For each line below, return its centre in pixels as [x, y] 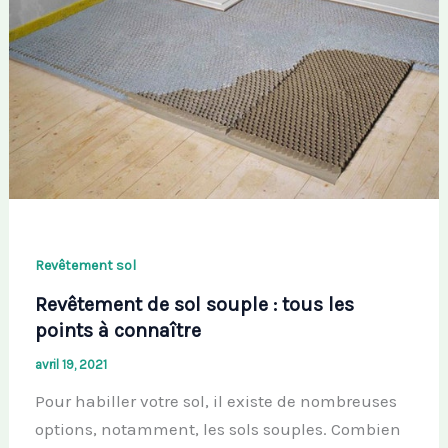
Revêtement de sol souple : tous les [194, 304]
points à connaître [117, 330]
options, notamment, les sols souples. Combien [217, 428]
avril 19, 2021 [70, 364]
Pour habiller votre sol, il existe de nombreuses [215, 400]
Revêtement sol [85, 266]
